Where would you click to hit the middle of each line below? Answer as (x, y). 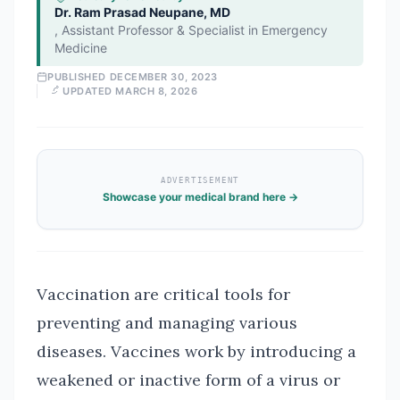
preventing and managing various (167, 323)
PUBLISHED (79, 77)
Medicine (81, 48)
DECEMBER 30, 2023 (163, 77)
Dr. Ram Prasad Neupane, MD (142, 12)
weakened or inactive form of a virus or (188, 380)
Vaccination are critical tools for (163, 294)
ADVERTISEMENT (200, 180)
